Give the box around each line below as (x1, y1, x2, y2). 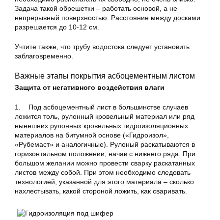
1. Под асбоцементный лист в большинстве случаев (15, 103, 188, 111)
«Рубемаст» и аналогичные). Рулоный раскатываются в (15, 140, 195, 148)
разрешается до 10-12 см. (15, 23, 101, 31)
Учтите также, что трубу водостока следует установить (15, 43, 190, 51)
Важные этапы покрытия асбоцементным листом (15, 71, 195, 80)
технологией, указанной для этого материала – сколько (15, 178, 194, 186)
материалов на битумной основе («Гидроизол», (15, 131, 169, 139)
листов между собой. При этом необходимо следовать (15, 168, 191, 176)
